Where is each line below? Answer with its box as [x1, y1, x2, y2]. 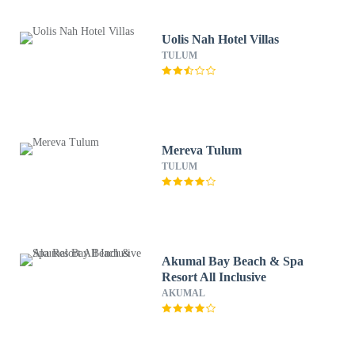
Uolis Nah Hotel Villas [162, 32, 280, 46]
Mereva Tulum [162, 143, 242, 157]
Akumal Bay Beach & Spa [162, 254, 304, 268]
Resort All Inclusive [162, 270, 267, 284]
